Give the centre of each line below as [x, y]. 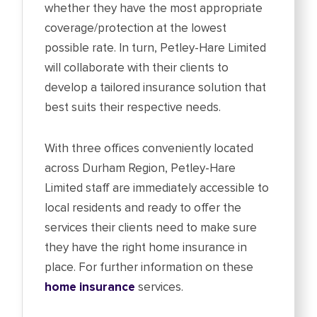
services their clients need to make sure [151, 228]
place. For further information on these [149, 267]
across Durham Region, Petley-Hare [140, 168]
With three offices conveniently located [149, 149]
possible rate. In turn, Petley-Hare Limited [156, 48]
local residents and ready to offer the [143, 208]
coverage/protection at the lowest [136, 28]
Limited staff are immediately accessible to [157, 188]
